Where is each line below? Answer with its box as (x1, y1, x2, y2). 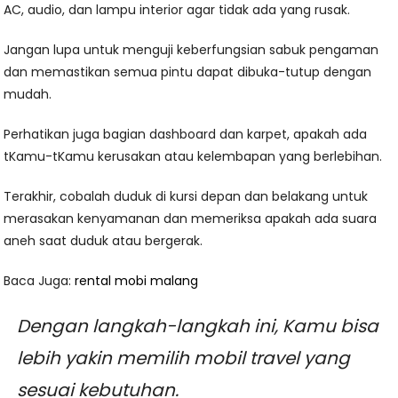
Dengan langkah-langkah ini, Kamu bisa (17, 314, 379, 339)
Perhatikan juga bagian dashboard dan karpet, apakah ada (4, 125, 368, 144)
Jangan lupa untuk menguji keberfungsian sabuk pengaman (4, 41, 379, 60)
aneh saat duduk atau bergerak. (4, 232, 203, 251)
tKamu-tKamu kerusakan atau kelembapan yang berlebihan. (4, 147, 383, 166)
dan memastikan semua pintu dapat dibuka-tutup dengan (4, 63, 372, 82)
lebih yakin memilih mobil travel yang (17, 346, 351, 371)
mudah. (4, 85, 52, 104)
